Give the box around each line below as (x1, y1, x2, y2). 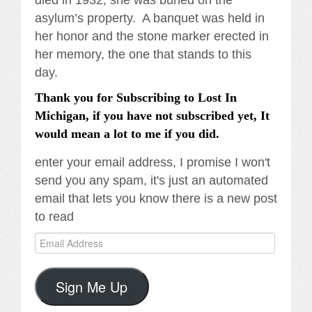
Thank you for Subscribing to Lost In (35, 91, 237, 105)
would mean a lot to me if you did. (35, 127, 219, 141)
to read (35, 210, 74, 224)
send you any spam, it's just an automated (35, 173, 268, 188)
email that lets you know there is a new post (35, 192, 277, 206)
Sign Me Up (56, 276, 128, 297)
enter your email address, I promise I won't (35, 155, 270, 170)
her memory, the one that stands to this (35, 47, 251, 62)
